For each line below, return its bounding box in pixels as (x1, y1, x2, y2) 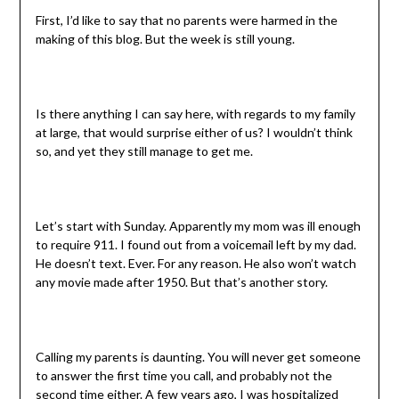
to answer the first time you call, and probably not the (35, 368, 332, 384)
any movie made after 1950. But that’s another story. (35, 274, 328, 290)
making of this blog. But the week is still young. (35, 31, 295, 47)
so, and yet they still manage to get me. (35, 143, 253, 159)
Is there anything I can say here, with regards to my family (35, 106, 355, 122)
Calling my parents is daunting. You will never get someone (35, 349, 361, 365)
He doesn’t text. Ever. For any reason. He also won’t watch (35, 256, 356, 272)
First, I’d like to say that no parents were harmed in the (35, 12, 338, 28)
